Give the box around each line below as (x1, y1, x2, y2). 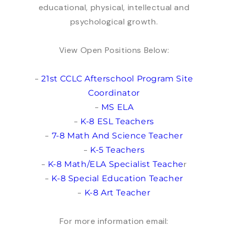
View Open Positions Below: (59, 45, 169, 56)
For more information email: (59, 216, 169, 227)
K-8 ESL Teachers (80, 117, 154, 127)
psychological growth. (70, 16, 158, 27)
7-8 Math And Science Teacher (51, 131, 183, 141)
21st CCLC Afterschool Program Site (41, 74, 193, 84)
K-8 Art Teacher (84, 188, 151, 198)
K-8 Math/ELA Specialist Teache (47, 159, 184, 169)
